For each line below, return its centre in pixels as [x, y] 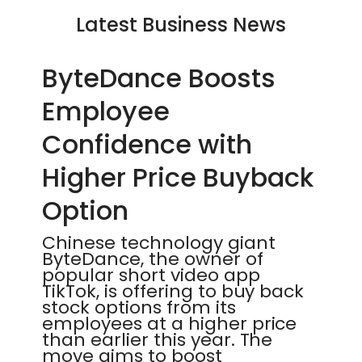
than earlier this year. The [158, 340]
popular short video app [151, 275]
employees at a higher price [170, 324]
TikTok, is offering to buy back [173, 291]
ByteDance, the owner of [153, 259]
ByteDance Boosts [159, 78]
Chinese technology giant [159, 243]
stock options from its [139, 307]
